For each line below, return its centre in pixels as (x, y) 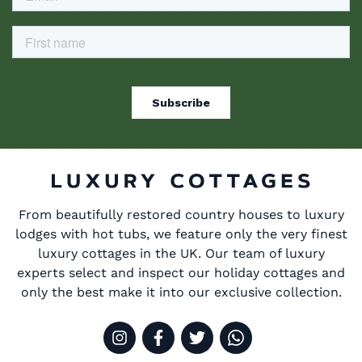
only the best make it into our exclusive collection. (181, 293)
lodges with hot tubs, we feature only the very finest (181, 234)
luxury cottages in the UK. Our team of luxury (181, 254)
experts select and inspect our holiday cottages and (181, 273)
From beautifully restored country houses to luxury (181, 215)
